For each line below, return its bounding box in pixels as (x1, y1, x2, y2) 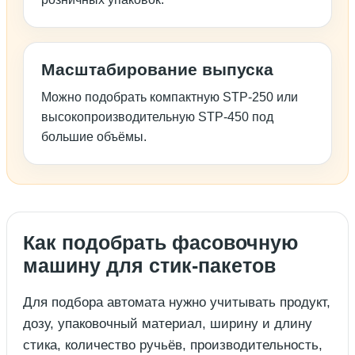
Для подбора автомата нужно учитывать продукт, (23, 295, 330, 311)
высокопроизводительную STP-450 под (41, 110, 273, 124)
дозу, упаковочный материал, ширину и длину (23, 316, 312, 332)
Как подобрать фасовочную (23, 231, 298, 254)
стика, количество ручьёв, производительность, (23, 338, 323, 353)
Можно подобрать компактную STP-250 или (41, 90, 298, 105)
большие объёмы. (41, 130, 147, 144)
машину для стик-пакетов (23, 254, 276, 277)
